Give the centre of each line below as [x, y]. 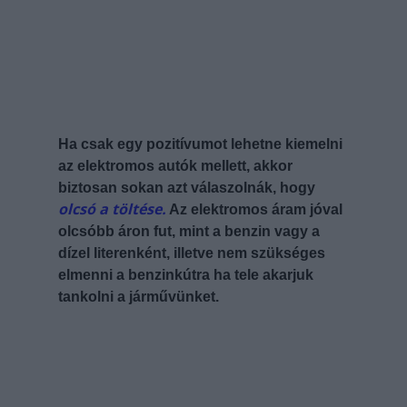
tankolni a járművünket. [139, 297]
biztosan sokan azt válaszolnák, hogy [187, 188]
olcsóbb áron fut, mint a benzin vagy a [189, 231]
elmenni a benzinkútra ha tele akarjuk [186, 275]
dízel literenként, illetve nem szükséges [192, 253]
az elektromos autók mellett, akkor [175, 166]
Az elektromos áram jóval [254, 209]
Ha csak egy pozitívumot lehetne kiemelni [200, 144]
